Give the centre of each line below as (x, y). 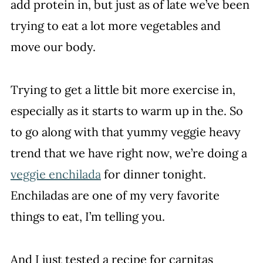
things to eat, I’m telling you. (87, 216)
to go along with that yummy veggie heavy (125, 132)
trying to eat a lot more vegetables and (115, 26)
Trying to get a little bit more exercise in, (123, 90)
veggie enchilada (55, 174)
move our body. (53, 47)
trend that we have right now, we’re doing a (129, 153)
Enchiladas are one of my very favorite (115, 195)
